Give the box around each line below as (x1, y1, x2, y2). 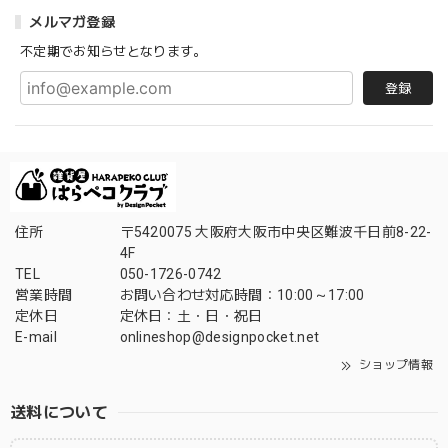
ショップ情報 (355, 358, 433, 373)
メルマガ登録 (29, 14, 116, 31)
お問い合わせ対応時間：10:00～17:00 (119, 287, 365, 304)
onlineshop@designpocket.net (119, 329, 320, 346)
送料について (10, 403, 108, 423)
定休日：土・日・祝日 (119, 308, 263, 325)
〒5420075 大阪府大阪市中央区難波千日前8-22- (119, 224, 432, 241)
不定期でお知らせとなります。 (20, 44, 207, 60)
